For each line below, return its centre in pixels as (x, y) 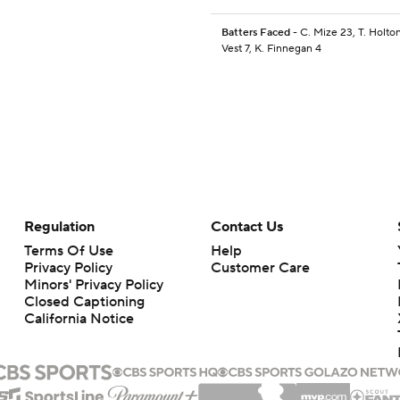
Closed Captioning (84, 302)
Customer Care (260, 268)
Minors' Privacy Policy (93, 285)
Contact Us (246, 227)
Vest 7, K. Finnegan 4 (271, 49)
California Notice (79, 319)
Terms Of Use (68, 251)
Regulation (59, 227)
